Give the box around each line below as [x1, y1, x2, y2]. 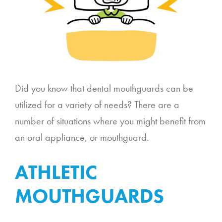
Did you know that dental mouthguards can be [15, 81, 193, 95]
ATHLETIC [15, 159, 97, 185]
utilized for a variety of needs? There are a [15, 98, 179, 111]
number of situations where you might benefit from [15, 114, 206, 127]
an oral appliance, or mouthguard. [15, 130, 149, 144]
